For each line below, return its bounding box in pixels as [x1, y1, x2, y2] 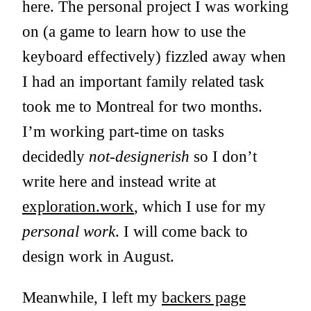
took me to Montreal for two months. [22, 97, 262, 115]
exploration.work [22, 197, 134, 215]
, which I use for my [134, 197, 266, 215]
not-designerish [89, 147, 190, 165]
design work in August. [22, 247, 174, 265]
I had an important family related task [22, 72, 264, 90]
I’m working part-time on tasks [22, 122, 224, 140]
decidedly [22, 147, 89, 165]
